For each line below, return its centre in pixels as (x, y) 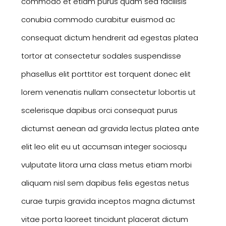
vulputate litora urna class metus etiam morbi (106, 164)
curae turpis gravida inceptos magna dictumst (108, 201)
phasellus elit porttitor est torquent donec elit (106, 74)
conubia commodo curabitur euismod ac (98, 19)
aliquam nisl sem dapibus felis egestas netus (105, 183)
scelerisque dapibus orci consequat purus (99, 110)
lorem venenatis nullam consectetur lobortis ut (108, 92)
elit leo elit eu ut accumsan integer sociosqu (104, 146)
